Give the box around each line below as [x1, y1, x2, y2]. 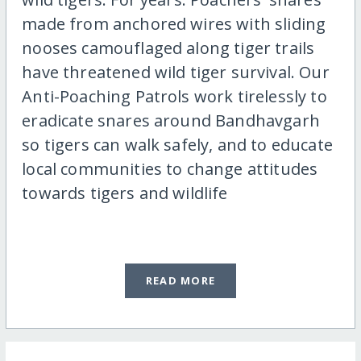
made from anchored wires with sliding [22, 13, 326, 35]
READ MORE [145, 273, 216, 288]
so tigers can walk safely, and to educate [22, 134, 333, 156]
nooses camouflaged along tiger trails [22, 37, 315, 60]
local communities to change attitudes [22, 158, 318, 180]
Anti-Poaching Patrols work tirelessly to [22, 85, 327, 108]
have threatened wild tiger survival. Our [22, 61, 330, 84]
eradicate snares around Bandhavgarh [22, 110, 320, 132]
